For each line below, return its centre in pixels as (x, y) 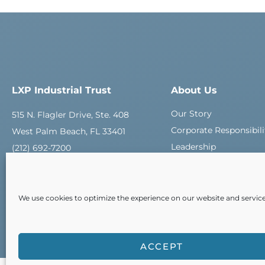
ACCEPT (161, 246)
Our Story (191, 114)
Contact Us (194, 180)
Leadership (193, 147)
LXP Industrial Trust (62, 90)
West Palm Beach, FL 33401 (69, 131)
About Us (194, 90)
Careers (186, 163)
